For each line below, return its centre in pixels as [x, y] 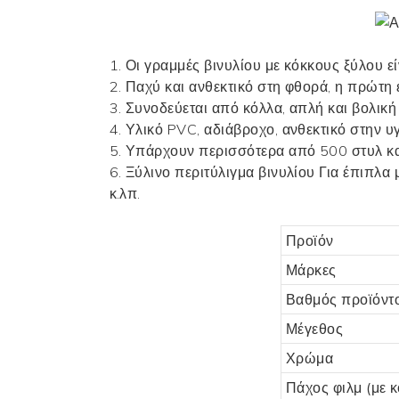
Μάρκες [311, 269]
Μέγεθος [314, 328]
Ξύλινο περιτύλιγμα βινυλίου [222, 171]
